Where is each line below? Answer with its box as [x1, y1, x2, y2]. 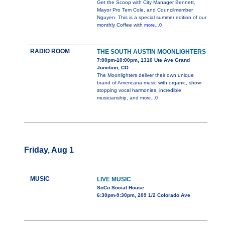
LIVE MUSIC [97, 176, 131, 183]
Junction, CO [97, 65, 129, 71]
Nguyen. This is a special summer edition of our [97, 15, 206, 21]
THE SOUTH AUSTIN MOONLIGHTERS [97, 48, 206, 56]
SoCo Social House [97, 185, 144, 191]
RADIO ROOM [30, 48, 70, 55]
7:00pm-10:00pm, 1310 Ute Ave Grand [97, 57, 190, 63]
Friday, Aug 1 [24, 146, 74, 155]
